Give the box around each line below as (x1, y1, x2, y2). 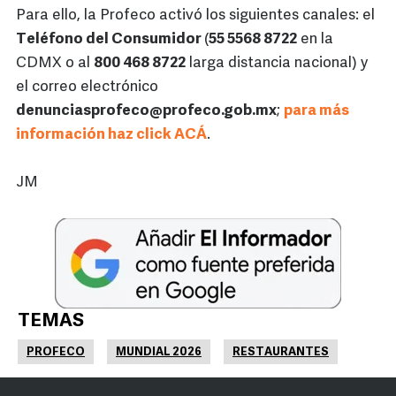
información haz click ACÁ (16, 127, 207, 143)
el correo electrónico (16, 80, 158, 95)
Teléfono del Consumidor (16, 32, 204, 48)
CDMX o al (16, 56, 94, 72)
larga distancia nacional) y (186, 56, 368, 72)
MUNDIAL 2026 (116, 346, 202, 359)
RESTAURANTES (232, 346, 329, 359)
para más (284, 103, 349, 119)
